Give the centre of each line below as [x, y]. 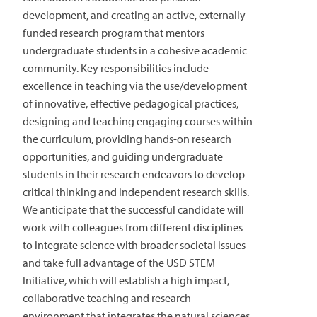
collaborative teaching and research [107, 298]
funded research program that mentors [114, 32]
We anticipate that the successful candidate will [133, 209]
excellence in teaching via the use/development [135, 85]
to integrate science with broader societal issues [134, 244]
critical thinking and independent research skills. [136, 191]
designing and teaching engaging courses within [138, 121]
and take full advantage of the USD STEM [119, 262]
